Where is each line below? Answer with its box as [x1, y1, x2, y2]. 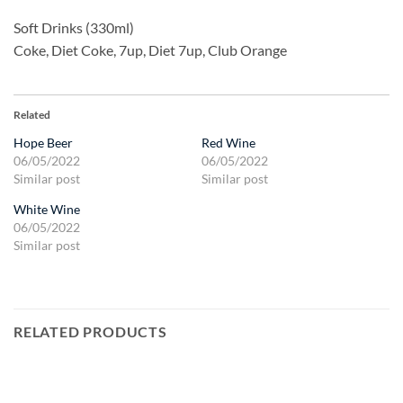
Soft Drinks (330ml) [13, 19, 134, 37]
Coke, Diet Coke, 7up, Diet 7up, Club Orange [13, 41, 287, 59]
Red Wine [201, 134, 255, 150]
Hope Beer [13, 134, 73, 150]
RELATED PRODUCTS [13, 322, 167, 340]
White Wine [13, 201, 80, 217]
